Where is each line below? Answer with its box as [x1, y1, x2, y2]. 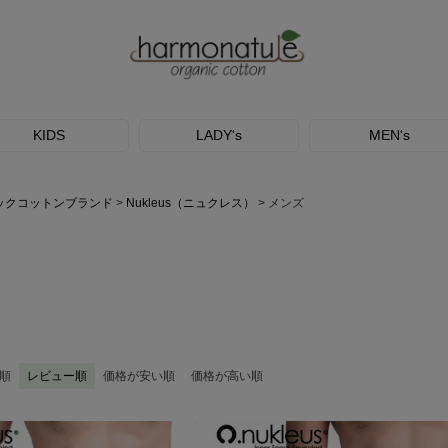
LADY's [196, 127, 242, 143]
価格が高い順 [191, 369, 263, 383]
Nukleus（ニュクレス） [126, 196, 255, 210]
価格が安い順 [103, 369, 175, 383]
